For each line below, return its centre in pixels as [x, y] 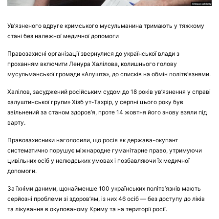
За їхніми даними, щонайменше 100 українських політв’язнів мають [104, 188]
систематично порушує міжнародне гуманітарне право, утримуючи [105, 150]
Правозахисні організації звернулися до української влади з [93, 53]
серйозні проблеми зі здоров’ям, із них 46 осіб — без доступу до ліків [106, 198]
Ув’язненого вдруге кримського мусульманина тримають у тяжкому [106, 25]
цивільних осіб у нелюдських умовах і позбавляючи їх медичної [99, 160]
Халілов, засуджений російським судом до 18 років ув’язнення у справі [109, 91]
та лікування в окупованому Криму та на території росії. [87, 209]
